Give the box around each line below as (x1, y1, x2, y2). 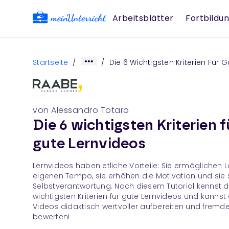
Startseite (33, 57, 68, 67)
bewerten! (33, 212, 70, 222)
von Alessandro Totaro (33, 104, 129, 116)
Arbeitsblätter (112, 12, 174, 24)
